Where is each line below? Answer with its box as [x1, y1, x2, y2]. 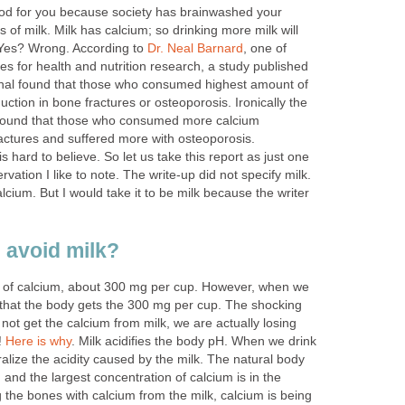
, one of [243, 41, 287, 55]
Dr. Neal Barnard [147, 41, 243, 55]
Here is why [5, 334, 71, 348]
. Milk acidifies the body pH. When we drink [71, 334, 316, 348]
